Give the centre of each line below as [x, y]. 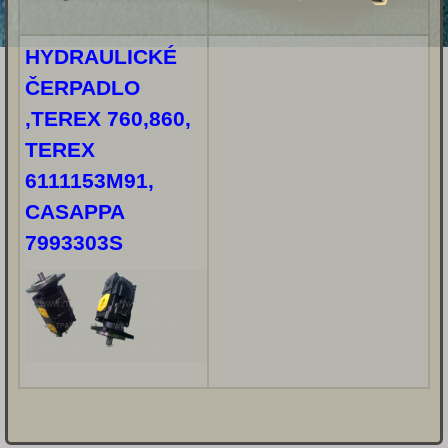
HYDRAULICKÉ [101, 57]
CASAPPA [74, 212]
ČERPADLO [82, 88]
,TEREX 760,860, [108, 119]
